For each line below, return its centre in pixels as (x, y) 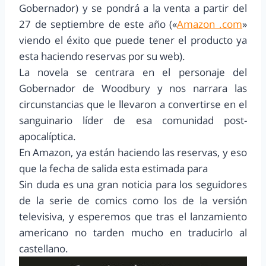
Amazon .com (210, 24)
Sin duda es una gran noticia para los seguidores (133, 185)
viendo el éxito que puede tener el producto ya (133, 40)
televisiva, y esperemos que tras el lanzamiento (133, 217)
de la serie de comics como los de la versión (133, 201)
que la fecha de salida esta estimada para (113, 169)
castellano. (45, 249)
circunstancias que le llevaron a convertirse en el (133, 104)
